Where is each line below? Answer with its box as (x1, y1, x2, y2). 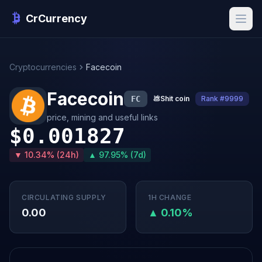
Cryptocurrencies (9, 62, 77, 72)
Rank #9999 (201, 94, 243, 103)
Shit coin (160, 94, 189, 103)
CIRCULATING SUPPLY (22, 193, 106, 202)
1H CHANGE (148, 193, 192, 202)
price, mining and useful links (47, 112, 158, 122)
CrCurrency (26, 12, 87, 25)
